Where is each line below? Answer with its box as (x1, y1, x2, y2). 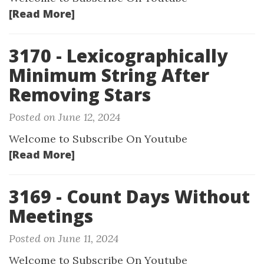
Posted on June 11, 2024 (9, 232, 118, 245)
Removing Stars (9, 82, 151, 107)
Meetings (9, 204, 93, 228)
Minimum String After (9, 63, 209, 87)
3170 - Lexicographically (9, 44, 227, 68)
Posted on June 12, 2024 (9, 110, 120, 124)
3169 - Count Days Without (9, 184, 250, 209)
